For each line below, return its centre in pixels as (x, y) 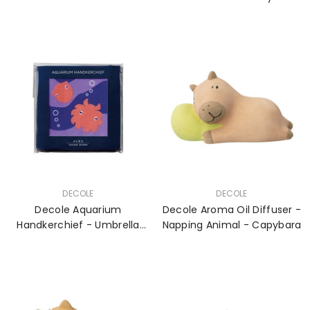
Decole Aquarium (78, 210)
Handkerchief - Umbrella (78, 225)
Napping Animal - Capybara (232, 225)
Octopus (78, 240)
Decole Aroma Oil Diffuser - (232, 210)
